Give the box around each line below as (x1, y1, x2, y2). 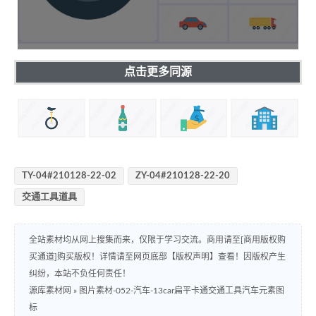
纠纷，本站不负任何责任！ (29, 269, 130, 279)
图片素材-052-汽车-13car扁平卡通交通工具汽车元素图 (79, 286, 284, 296)
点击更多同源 (124, 66, 192, 78)
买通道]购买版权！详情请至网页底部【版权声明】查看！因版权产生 (29, 253, 286, 262)
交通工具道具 (22, 193, 77, 202)
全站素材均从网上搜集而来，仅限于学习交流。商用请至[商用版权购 (29, 236, 286, 245)
